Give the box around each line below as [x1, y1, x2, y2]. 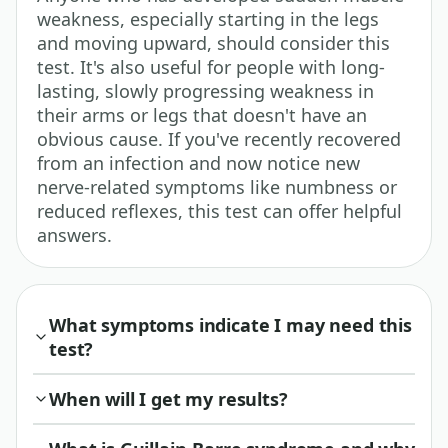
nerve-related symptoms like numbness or [37, 174, 397, 199]
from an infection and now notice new [37, 150, 360, 175]
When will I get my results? [49, 386, 288, 411]
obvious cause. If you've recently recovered [37, 126, 401, 151]
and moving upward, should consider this [37, 30, 390, 55]
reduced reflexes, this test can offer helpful [37, 198, 402, 223]
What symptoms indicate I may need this [49, 312, 412, 337]
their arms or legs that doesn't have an [37, 102, 367, 127]
